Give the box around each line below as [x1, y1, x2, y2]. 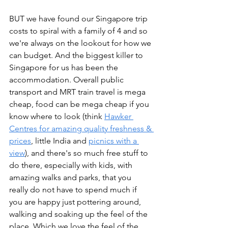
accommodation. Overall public [9, 75, 126, 85]
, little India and [31, 136, 89, 146]
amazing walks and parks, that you [9, 173, 133, 183]
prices [9, 136, 31, 146]
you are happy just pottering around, [9, 197, 143, 207]
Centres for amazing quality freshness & [9, 124, 154, 134]
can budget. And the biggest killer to [9, 50, 145, 61]
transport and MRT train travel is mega [9, 87, 148, 97]
